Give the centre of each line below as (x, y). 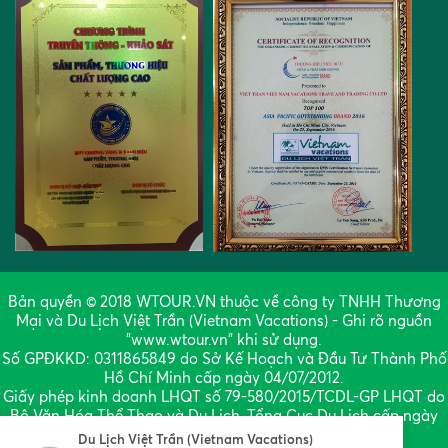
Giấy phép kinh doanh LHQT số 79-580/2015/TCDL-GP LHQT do (224, 397)
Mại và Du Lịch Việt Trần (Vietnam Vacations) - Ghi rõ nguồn (224, 321)
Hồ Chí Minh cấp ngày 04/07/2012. (224, 378)
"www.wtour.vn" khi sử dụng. (224, 340)
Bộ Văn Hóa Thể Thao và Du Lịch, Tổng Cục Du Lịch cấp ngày (224, 416)
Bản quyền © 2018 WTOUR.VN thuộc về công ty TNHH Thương (224, 302)
